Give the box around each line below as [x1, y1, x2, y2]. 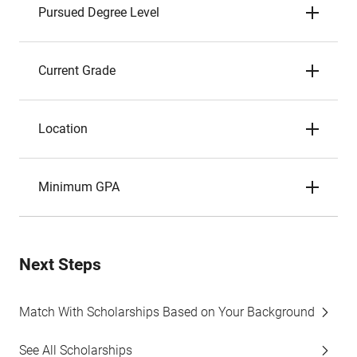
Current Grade [38, 63, 116, 78]
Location [38, 121, 88, 136]
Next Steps [19, 255, 101, 274]
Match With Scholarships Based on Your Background [19, 304, 315, 320]
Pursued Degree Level [38, 5, 159, 20]
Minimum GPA [38, 179, 120, 194]
